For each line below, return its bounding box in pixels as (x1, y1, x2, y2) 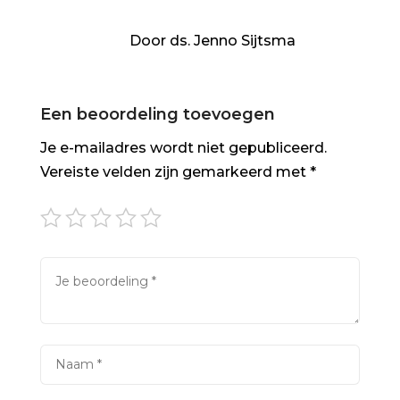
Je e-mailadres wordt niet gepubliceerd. (39, 139, 327, 157)
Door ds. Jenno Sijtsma (129, 32, 296, 50)
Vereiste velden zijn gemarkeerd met (39, 163, 310, 181)
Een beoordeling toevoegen (39, 104, 275, 125)
